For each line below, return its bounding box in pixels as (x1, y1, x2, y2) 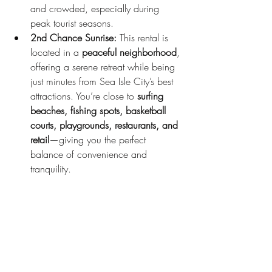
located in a (30, 45, 82, 59)
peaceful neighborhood (82, 45, 177, 59)
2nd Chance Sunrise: (30, 30, 117, 44)
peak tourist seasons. (30, 16, 114, 30)
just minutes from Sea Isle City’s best (30, 74, 176, 88)
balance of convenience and (30, 147, 150, 161)
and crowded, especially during (30, 1, 162, 15)
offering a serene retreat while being (30, 59, 178, 73)
